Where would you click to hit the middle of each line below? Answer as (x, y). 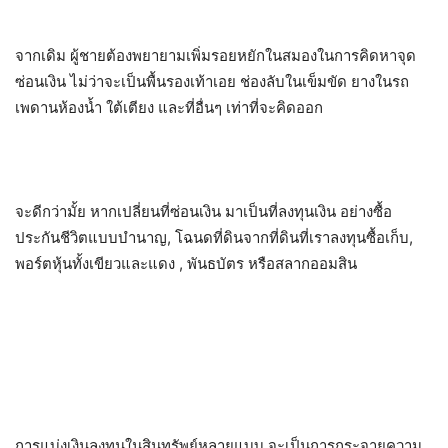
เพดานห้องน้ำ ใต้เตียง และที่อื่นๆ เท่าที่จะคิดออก (169, 107)
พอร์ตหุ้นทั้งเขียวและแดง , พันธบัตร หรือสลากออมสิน (186, 263)
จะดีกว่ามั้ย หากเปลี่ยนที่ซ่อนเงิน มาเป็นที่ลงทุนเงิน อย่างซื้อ (203, 211)
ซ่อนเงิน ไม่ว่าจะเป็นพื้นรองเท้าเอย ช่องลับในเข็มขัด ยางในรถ (212, 81)
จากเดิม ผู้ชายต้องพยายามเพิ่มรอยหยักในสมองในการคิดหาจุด (215, 55)
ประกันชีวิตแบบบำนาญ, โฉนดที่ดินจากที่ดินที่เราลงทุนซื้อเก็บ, (214, 237)
